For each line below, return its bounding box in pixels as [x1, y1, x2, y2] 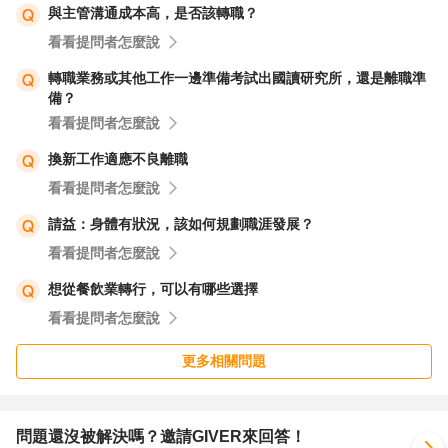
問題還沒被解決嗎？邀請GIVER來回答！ [16, 428, 306, 445]
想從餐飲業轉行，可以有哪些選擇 [48, 281, 258, 297]
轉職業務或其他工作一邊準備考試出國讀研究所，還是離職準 [48, 70, 426, 86]
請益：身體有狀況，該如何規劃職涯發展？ [48, 216, 314, 232]
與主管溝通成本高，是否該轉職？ [48, 5, 258, 21]
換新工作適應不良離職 [48, 151, 188, 167]
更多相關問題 [182, 353, 266, 369]
